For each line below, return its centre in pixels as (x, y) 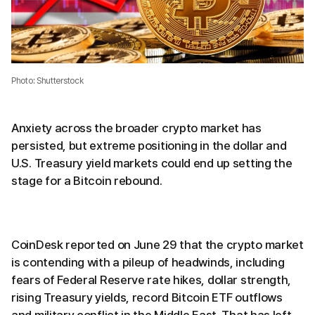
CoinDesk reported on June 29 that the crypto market (157, 244)
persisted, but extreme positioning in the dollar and (149, 145)
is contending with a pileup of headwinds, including (148, 262)
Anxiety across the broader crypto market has (136, 128)
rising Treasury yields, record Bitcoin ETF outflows (147, 297)
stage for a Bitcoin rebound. (87, 180)
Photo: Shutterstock (47, 81)
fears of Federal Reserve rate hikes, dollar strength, (152, 279)
